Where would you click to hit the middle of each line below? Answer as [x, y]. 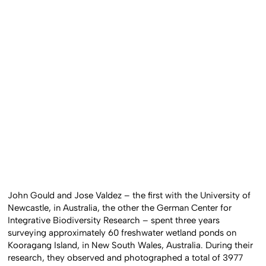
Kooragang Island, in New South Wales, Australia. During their [131, 245]
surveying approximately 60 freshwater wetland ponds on [122, 232]
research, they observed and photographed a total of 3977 [126, 257]
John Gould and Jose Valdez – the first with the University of [129, 195]
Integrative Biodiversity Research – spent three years [114, 220]
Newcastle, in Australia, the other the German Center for [120, 208]
